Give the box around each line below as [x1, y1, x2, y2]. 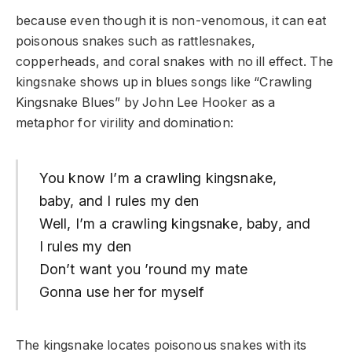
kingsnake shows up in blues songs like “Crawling [16, 74, 313, 90]
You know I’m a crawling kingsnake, [38, 169, 277, 186]
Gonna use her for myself [38, 283, 205, 300]
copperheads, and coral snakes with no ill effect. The [16, 53, 334, 69]
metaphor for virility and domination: [16, 115, 233, 130]
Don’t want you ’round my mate [38, 260, 248, 277]
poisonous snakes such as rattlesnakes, [16, 33, 256, 49]
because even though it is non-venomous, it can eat [16, 13, 326, 28]
